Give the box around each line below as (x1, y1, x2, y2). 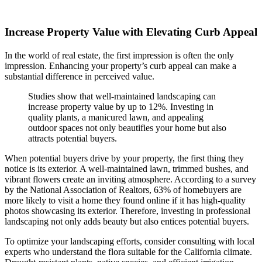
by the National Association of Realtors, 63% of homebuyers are (5, 184, 242, 195)
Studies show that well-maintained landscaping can (28, 91, 216, 101)
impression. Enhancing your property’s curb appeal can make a (5, 60, 236, 71)
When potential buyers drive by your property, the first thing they (5, 153, 244, 163)
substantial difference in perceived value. (5, 71, 154, 81)
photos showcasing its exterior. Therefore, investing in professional (5, 205, 250, 216)
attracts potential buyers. (28, 133, 117, 143)
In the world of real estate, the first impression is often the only (5, 50, 234, 60)
